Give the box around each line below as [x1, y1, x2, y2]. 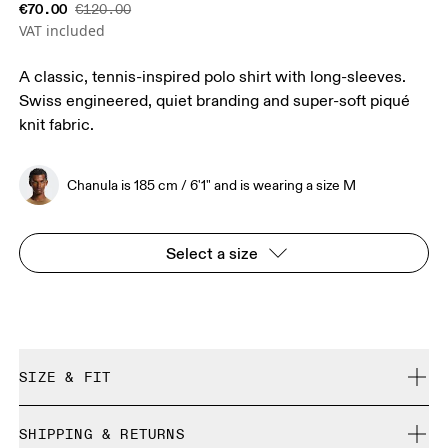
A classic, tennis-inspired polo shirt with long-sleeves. [19, 67, 407, 88]
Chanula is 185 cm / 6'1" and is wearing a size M [67, 176, 357, 194]
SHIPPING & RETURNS [19, 425, 185, 443]
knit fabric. [19, 115, 95, 136]
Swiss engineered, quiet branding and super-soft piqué [19, 91, 411, 112]
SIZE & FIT [19, 368, 112, 386]
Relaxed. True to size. [19, 407, 173, 428]
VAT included [19, 21, 106, 41]
